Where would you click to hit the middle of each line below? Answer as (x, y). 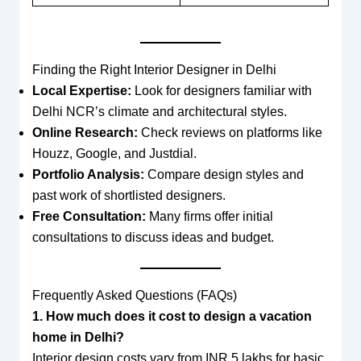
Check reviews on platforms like (230, 132)
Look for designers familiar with (221, 90)
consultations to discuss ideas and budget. (153, 237)
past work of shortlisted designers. (129, 195)
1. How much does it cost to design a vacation (172, 316)
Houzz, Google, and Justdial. (114, 153)
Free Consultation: (89, 216)
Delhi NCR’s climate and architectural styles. (159, 111)
